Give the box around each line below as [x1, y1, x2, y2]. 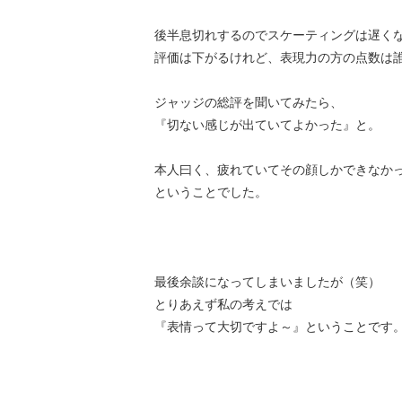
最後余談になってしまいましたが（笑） [154, 275, 380, 289]
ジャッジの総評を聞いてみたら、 [154, 95, 343, 109]
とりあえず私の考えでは [154, 297, 293, 311]
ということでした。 [154, 185, 267, 199]
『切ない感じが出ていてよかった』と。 [154, 118, 380, 132]
